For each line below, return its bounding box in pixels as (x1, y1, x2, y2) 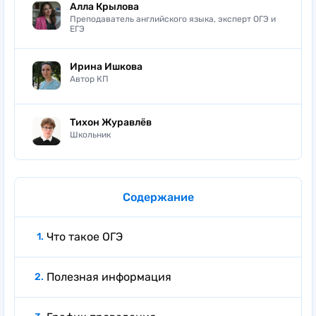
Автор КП (70, 73, 109, 84)
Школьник (70, 129, 111, 140)
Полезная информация (47, 269, 171, 284)
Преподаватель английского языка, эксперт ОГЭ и (70, 13, 276, 24)
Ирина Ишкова (70, 60, 142, 73)
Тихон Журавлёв (70, 116, 152, 128)
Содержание (122, 190, 194, 204)
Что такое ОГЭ (47, 229, 123, 243)
